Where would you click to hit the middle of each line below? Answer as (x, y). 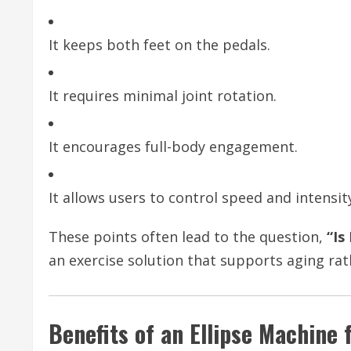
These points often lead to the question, (188, 237)
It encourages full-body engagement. (173, 147)
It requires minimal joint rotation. (163, 96)
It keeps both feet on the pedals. (159, 45)
